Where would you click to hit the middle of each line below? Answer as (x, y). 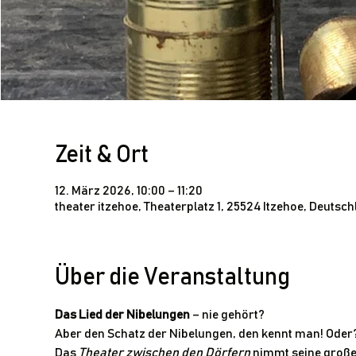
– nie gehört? (227, 315)
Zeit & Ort (101, 155)
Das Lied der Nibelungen (122, 315)
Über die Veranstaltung (172, 277)
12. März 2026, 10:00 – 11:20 (128, 191)
